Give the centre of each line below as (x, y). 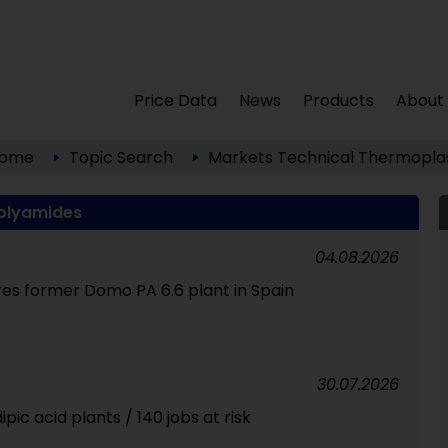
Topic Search (120, 157)
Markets (240, 157)
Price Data (176, 100)
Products (339, 100)
